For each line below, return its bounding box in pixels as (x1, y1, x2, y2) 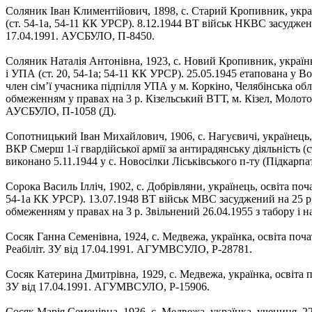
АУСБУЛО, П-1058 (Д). (6, 104, 116, 117)
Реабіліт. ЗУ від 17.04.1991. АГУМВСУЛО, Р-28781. (6, 242, 252, 255)
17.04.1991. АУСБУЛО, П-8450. (6, 29, 155, 42)
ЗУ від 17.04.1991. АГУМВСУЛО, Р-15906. (6, 280, 210, 292)
